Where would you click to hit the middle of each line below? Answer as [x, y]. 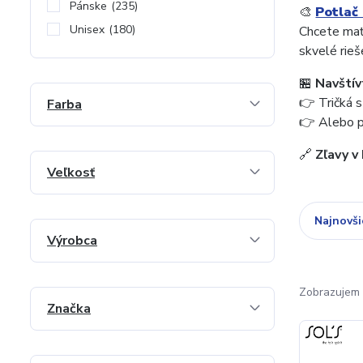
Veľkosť [71, 173]
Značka [69, 309]
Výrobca [72, 241]
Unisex [87, 30]
